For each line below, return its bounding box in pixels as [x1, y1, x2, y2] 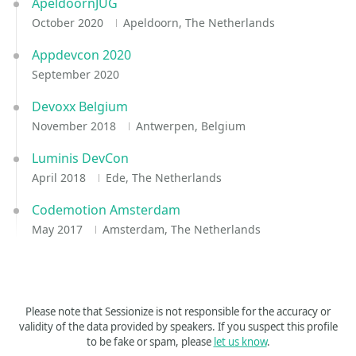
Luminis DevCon [32, 149, 129, 167]
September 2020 [32, 67, 119, 82]
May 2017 [32, 222, 86, 237]
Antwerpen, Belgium [135, 118, 246, 133]
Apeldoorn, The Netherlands [122, 15, 275, 30]
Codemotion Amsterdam [32, 201, 180, 219]
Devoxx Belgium [32, 98, 128, 115]
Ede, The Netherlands [105, 170, 222, 185]
